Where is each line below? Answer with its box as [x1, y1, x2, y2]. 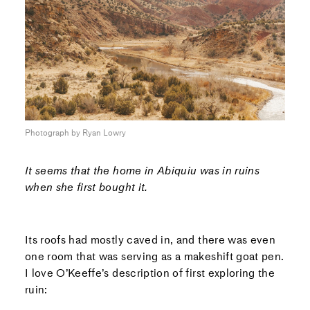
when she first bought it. [24, 180, 148, 194]
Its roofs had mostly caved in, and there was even [24, 232, 276, 246]
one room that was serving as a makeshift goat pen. [24, 249, 284, 263]
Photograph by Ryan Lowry [24, 127, 126, 138]
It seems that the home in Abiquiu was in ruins [24, 163, 260, 177]
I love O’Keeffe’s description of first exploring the [24, 266, 275, 280]
